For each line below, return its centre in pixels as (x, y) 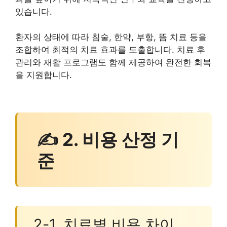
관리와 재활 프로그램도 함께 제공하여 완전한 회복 (113, 63)
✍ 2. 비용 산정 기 (108, 139)
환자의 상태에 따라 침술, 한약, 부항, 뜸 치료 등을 (111, 37)
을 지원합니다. (44, 75)
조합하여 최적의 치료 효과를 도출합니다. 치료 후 (110, 50)
